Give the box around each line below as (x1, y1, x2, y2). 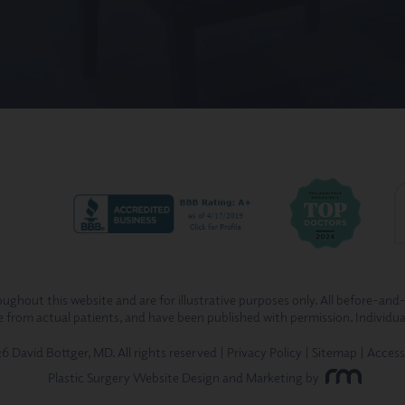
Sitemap (312, 344, 357, 361)
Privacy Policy (227, 344, 302, 361)
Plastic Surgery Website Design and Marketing (47, 369, 303, 386)
